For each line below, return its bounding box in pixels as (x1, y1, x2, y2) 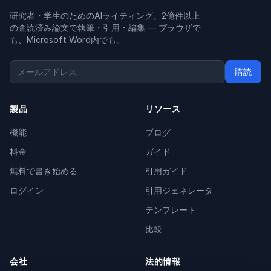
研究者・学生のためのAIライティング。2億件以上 (10, 10, 200, 21)
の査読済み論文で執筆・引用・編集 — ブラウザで (10, 22, 201, 33)
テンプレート (145, 204, 196, 215)
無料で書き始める (10, 166, 77, 177)
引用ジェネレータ (145, 185, 213, 196)
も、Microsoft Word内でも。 (10, 34, 125, 45)
